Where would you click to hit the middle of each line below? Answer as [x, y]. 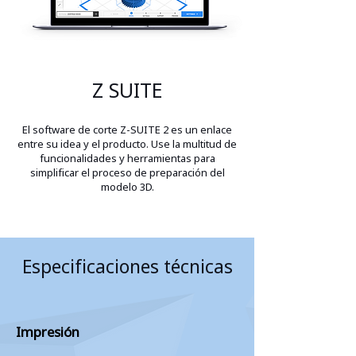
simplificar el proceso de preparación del [127, 172]
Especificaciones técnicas [127, 266]
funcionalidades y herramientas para [127, 158]
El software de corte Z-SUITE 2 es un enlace [127, 130]
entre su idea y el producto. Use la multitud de [127, 144]
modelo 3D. [127, 187]
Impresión [48, 332]
